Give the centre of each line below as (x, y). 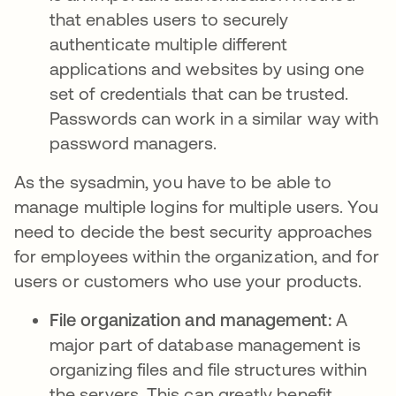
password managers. (133, 143)
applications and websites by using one (207, 69)
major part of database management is (205, 344)
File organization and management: (190, 320)
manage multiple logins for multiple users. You (196, 206)
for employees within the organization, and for (197, 256)
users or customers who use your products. (193, 281)
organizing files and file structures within (209, 369)
